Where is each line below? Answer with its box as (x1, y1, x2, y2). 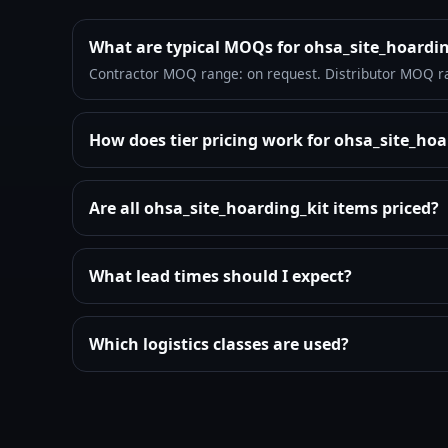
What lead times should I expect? (89, 264, 352, 287)
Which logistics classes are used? (89, 332, 349, 355)
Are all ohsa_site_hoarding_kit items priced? (89, 196, 439, 219)
